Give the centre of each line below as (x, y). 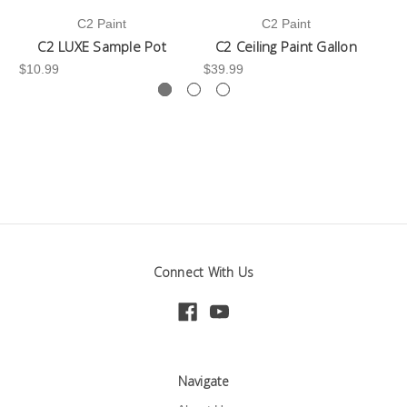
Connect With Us (203, 272)
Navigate (203, 382)
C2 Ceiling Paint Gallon (286, 46)
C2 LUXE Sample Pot (102, 46)
